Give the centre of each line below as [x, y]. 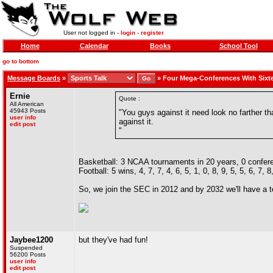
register [152, 33]
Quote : [129, 98]
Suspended [26, 248]
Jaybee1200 [31, 240]
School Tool [238, 46]
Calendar [94, 46]
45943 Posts [28, 111]
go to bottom [21, 61]
